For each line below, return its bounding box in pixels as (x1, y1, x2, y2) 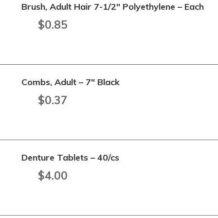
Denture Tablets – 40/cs (21, 152, 120, 163)
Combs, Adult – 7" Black (21, 76, 120, 88)
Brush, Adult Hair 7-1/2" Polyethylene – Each (21, 1, 204, 12)
